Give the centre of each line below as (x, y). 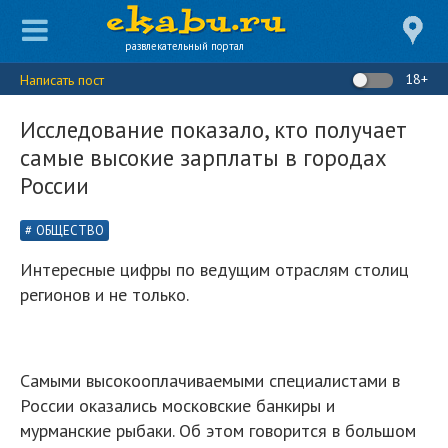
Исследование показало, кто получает (213, 129)
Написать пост (62, 80)
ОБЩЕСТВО (70, 230)
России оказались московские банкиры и (177, 405)
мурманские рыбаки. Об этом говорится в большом (218, 430)
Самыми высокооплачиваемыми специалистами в (210, 380)
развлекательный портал (184, 46)
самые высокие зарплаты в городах (203, 157)
